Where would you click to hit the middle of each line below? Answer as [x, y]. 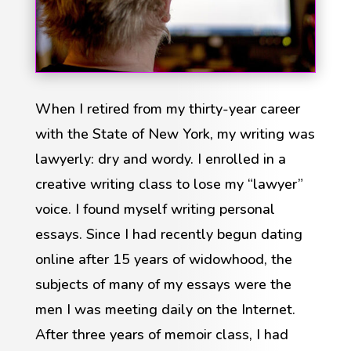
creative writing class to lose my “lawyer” [169, 184]
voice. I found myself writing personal [155, 209]
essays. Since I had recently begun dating [168, 234]
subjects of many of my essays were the [163, 284]
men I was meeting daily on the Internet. [165, 309]
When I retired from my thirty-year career [167, 109]
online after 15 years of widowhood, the [163, 259]
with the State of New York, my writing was [175, 134]
